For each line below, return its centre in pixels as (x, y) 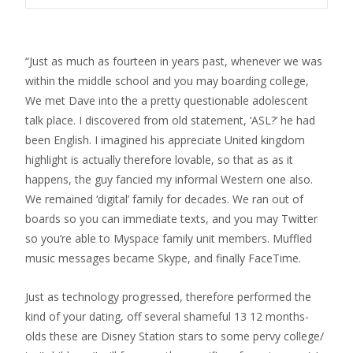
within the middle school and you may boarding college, (167, 81)
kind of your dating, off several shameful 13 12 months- (167, 316)
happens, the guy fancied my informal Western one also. (169, 179)
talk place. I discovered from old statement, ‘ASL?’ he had (170, 120)
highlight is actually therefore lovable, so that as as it (159, 160)
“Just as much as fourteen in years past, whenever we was (174, 61)
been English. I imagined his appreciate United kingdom (165, 140)
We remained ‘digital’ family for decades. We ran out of (164, 199)
